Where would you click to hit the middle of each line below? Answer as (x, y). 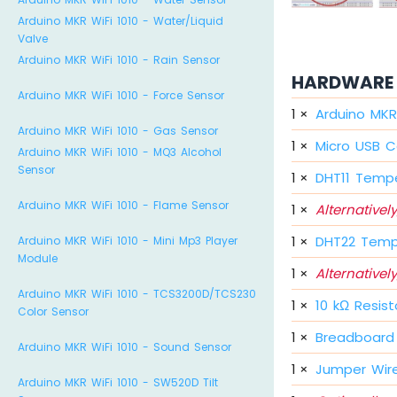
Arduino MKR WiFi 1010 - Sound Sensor (125, 347)
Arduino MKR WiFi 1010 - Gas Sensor (118, 131)
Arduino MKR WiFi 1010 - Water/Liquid (121, 21)
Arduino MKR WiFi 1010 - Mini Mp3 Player (128, 241)
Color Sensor (53, 311)
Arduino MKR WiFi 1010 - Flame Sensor (123, 205)
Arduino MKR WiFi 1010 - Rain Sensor (119, 60)
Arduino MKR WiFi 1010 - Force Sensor (121, 95)
